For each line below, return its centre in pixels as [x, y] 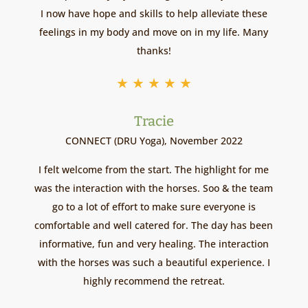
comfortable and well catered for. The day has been [154, 225]
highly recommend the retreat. [154, 281]
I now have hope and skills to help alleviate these [154, 14]
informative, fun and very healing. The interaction [154, 244]
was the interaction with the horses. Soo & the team [154, 188]
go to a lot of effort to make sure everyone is [154, 207]
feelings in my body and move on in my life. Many [154, 32]
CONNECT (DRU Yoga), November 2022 [154, 141]
